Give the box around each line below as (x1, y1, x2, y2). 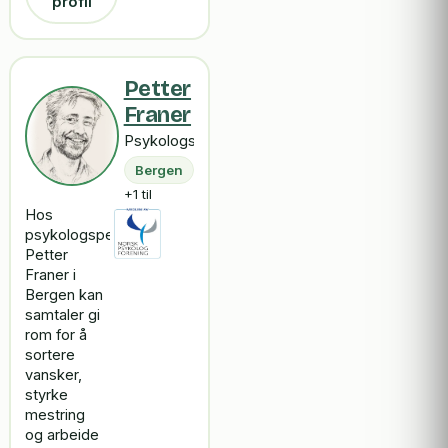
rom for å (25, 326, 88, 345)
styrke (25, 386, 69, 405)
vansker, (25, 366, 83, 385)
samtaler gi (25, 306, 101, 325)
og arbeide (25, 426, 100, 445)
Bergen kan (25, 286, 104, 305)
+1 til (123, 185, 152, 202)
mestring (25, 406, 86, 425)
